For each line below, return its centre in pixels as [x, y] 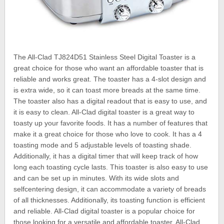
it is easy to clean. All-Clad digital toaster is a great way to [104, 112]
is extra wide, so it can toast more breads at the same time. [107, 90]
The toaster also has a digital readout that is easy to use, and [110, 101]
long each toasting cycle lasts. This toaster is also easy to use [111, 167]
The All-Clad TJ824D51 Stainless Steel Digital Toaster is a [105, 57]
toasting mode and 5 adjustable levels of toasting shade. [103, 145]
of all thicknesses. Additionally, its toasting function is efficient [109, 200]
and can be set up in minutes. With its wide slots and [96, 178]
